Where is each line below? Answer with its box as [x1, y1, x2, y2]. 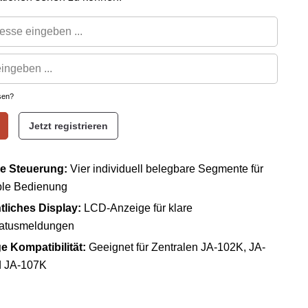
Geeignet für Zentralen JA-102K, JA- [85, 241, 265, 253]
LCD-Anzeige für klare [80, 202, 192, 214]
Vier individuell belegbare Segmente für [67, 163, 263, 175]
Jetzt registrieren [28, 120, 108, 131]
